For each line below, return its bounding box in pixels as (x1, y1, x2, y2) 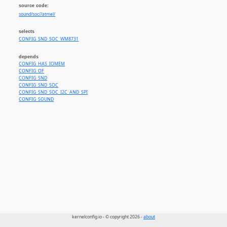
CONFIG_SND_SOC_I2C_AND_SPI (19, 89, 88, 96)
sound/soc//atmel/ (19, 11, 56, 18)
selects (19, 29, 35, 34)
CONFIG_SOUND (19, 96, 54, 103)
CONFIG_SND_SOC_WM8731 (19, 35, 79, 42)
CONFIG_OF (19, 68, 45, 74)
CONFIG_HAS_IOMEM (19, 61, 65, 67)
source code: (19, 3, 49, 9)
